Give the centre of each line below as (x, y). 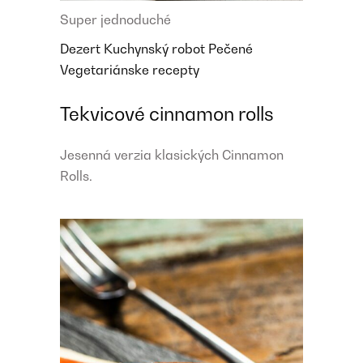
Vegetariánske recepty (130, 69)
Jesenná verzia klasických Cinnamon (172, 154)
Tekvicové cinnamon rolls (167, 113)
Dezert (82, 48)
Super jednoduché (115, 19)
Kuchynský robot (156, 48)
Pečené (231, 48)
